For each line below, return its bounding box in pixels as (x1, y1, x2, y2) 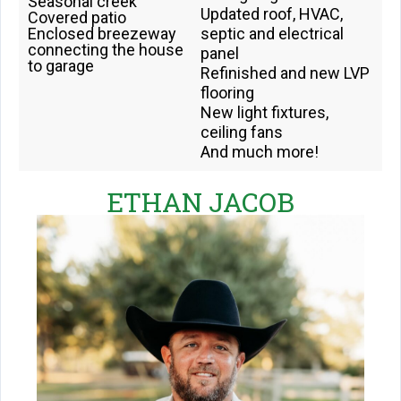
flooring (200, 83, 254, 102)
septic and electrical (200, 24, 344, 43)
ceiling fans (200, 123, 283, 141)
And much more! (200, 142, 319, 161)
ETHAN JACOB (107, 184, 294, 219)
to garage (28, 56, 94, 75)
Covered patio (28, 8, 126, 27)
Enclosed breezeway (28, 24, 176, 43)
